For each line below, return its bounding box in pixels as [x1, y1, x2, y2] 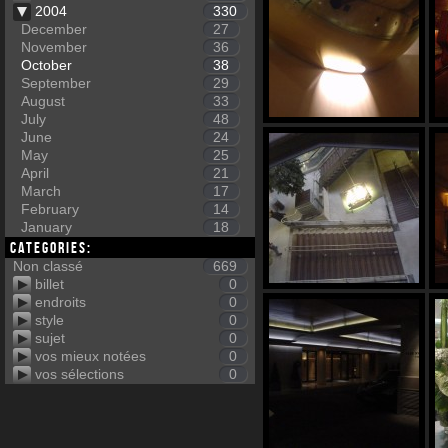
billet [35, 276, 64, 292]
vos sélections [35, 366, 124, 382]
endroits [35, 294, 86, 310]
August [21, 93, 65, 109]
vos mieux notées [35, 348, 146, 364]
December [21, 21, 87, 37]
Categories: [10, 239, 92, 256]
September [21, 75, 91, 91]
